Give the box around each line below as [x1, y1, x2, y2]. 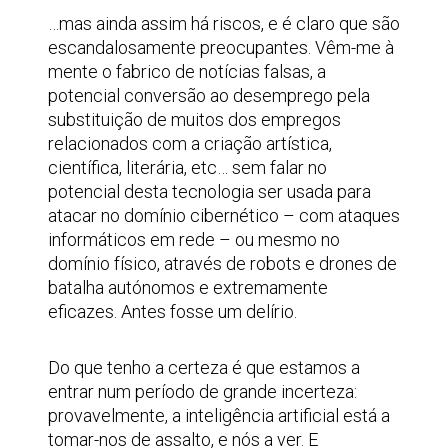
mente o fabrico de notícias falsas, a [48, 61, 326, 82]
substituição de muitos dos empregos [48, 109, 341, 130]
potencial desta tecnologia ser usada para [48, 181, 371, 202]
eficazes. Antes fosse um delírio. [48, 301, 297, 322]
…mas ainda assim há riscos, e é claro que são [48, 13, 400, 34]
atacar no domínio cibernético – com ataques [48, 205, 400, 226]
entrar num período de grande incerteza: [48, 381, 357, 402]
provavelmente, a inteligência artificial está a [48, 405, 390, 426]
